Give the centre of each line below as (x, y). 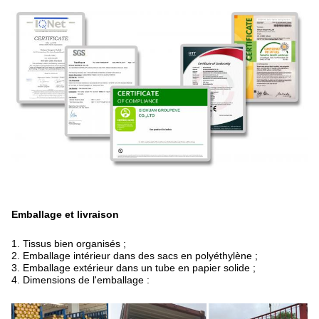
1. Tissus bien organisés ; (69, 244)
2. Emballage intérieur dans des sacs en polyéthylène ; (135, 256)
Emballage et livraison (65, 215)
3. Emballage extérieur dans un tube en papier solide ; (134, 268)
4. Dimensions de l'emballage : (80, 280)
